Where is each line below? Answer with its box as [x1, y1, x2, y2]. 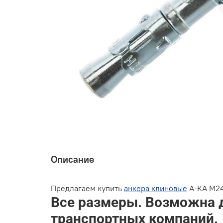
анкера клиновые [124, 183, 187, 193]
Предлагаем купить [51, 183, 124, 193]
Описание [51, 153, 94, 165]
